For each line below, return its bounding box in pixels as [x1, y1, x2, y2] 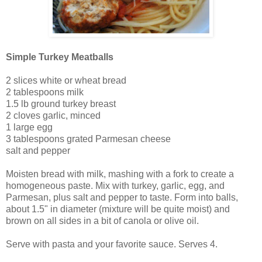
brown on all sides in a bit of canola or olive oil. [6, 215, 199, 226]
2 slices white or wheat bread [6, 75, 126, 85]
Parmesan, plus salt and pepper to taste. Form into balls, [6, 192, 238, 202]
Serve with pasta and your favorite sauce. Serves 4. [6, 239, 218, 249]
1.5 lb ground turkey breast [6, 98, 116, 109]
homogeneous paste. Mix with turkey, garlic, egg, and [6, 180, 225, 191]
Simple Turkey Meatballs [6, 51, 113, 62]
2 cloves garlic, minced [6, 110, 101, 120]
